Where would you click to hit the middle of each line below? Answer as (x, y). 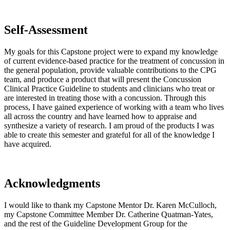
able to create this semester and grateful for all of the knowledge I (109, 135)
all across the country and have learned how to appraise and (100, 116)
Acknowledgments (52, 183)
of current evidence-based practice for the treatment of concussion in (114, 61)
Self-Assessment (46, 30)
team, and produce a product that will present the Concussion (103, 79)
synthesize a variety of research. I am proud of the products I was (109, 125)
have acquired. (28, 144)
